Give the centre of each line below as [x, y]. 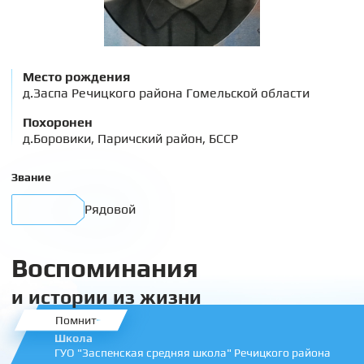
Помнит [76, 320]
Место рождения [76, 77]
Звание [31, 177]
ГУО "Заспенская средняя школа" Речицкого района [193, 352]
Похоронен [58, 122]
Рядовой [110, 209]
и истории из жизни [106, 297]
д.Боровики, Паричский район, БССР [130, 139]
